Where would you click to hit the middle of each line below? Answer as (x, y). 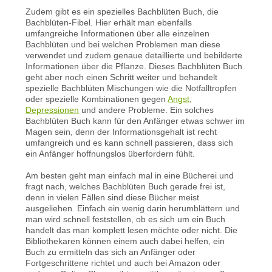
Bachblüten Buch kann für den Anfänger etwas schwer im (135, 121)
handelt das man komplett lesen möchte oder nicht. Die (132, 230)
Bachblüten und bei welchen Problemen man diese (123, 44)
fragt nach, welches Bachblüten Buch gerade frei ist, (126, 186)
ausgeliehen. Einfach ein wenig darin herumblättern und (133, 208)
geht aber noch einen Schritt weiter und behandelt (122, 77)
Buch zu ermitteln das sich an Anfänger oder (111, 252)
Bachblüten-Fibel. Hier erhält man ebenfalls (109, 22)
